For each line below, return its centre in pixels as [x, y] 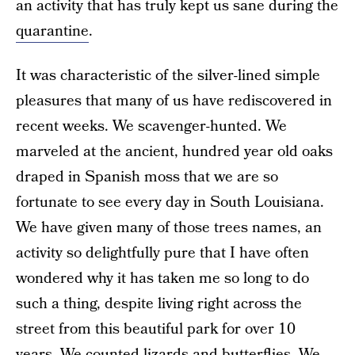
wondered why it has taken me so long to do [162, 279]
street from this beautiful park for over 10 [156, 329]
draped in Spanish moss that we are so [147, 177]
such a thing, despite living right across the [159, 304]
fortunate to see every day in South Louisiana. [170, 202]
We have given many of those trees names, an [169, 228]
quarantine [52, 31]
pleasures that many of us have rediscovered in [174, 101]
